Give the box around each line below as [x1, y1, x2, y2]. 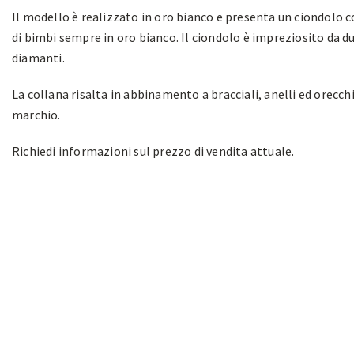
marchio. [12, 107, 61, 123]
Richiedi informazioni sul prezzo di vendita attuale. [12, 143, 295, 160]
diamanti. [12, 50, 65, 66]
